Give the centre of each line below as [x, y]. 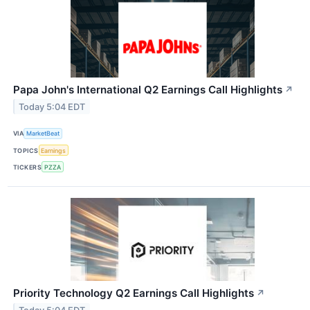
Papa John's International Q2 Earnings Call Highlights [148, 89]
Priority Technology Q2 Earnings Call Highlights [134, 293]
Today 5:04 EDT [52, 107]
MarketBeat [43, 134]
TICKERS [28, 167]
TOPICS [26, 150]
